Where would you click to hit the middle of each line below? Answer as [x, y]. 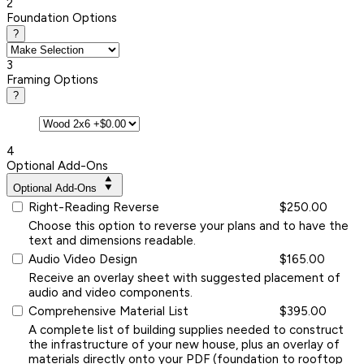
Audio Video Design [83, 259]
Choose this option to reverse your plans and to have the [188, 225]
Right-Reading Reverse [94, 207]
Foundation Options [62, 17]
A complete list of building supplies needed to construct [186, 329]
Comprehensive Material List [108, 311]
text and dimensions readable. [112, 240]
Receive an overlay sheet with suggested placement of [184, 277]
